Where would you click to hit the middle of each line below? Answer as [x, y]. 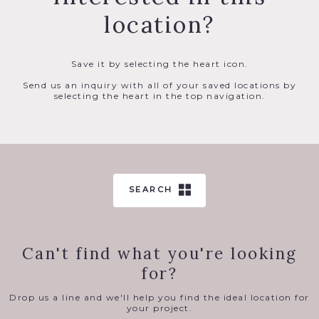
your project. [159, 308]
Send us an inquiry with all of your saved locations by [159, 85]
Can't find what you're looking [159, 253]
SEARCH [151, 189]
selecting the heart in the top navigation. [159, 96]
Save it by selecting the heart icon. [159, 64]
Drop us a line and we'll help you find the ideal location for [159, 298]
